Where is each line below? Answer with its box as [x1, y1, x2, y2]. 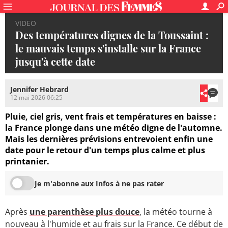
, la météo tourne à [139, 206, 212, 218]
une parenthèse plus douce [30, 206, 139, 218]
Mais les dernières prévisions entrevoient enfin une [5, 133, 213, 145]
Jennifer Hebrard [10, 84, 69, 95]
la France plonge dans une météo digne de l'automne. [5, 122, 222, 134]
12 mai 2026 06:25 [10, 93, 63, 102]
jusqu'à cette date [15, 54, 95, 68]
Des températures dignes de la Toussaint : [15, 28, 209, 42]
